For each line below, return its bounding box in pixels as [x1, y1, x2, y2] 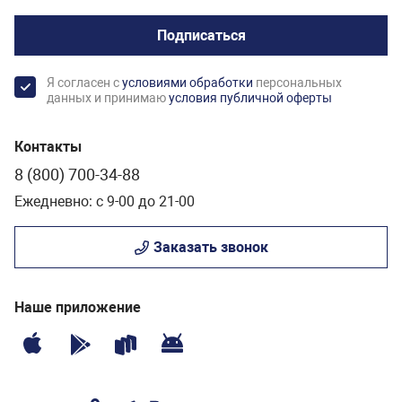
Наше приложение [14, 298, 141, 316]
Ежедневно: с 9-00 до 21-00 [14, 192, 195, 210]
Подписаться [156, 26, 246, 44]
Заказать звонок [153, 238, 268, 256]
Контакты [14, 137, 82, 155]
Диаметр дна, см [18, 154, 131, 172]
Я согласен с [47, 74, 122, 90]
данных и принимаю [47, 90, 169, 105]
